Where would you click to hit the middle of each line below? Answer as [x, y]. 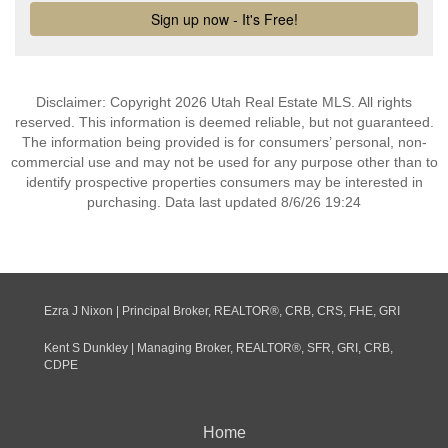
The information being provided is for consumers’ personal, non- [224, 142]
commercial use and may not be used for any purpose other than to [224, 162]
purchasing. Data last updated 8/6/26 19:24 [224, 202]
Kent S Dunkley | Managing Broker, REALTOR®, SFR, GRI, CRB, [218, 348]
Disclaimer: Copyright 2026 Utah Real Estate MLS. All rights [224, 102]
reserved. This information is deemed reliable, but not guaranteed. [224, 122]
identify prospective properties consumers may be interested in [224, 182]
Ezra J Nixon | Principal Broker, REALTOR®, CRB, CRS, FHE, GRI [222, 311]
